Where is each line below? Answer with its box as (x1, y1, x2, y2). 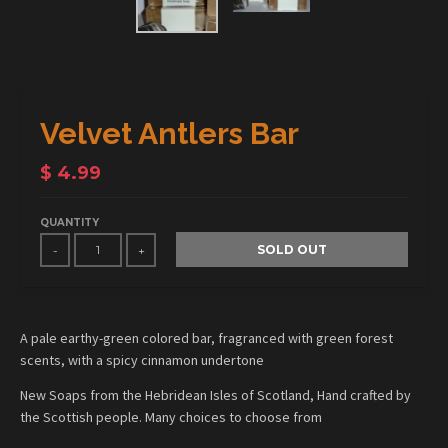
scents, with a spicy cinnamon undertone (20, 350, 264, 369)
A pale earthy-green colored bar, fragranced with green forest (20, 328, 393, 347)
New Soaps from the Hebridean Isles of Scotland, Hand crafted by (20, 385, 411, 404)
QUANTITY (40, 215, 99, 229)
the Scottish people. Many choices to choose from (20, 407, 322, 426)
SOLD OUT (257, 241, 327, 257)
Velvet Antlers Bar (40, 115, 299, 151)
